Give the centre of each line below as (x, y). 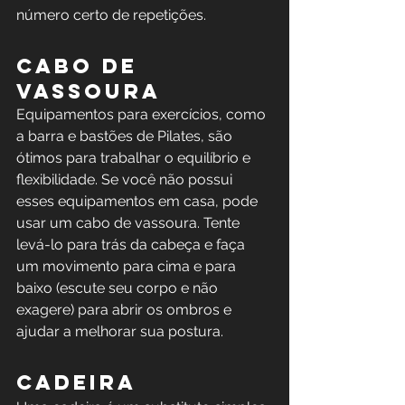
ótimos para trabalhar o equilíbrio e (135, 158)
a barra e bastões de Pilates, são (126, 137)
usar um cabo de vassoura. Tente (130, 223)
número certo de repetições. (111, 15)
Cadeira (76, 383)
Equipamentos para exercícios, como (143, 115)
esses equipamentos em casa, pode (139, 202)
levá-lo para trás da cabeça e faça (132, 245)
